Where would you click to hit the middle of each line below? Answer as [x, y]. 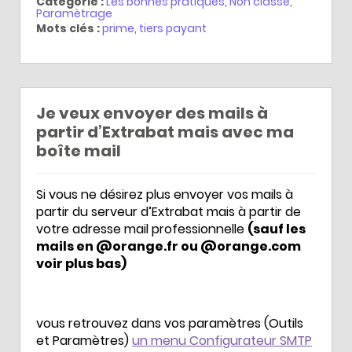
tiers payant [173, 28]
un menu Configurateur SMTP [222, 340]
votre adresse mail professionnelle [142, 229]
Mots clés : [68, 28]
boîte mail [79, 150]
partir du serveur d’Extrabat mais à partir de [169, 211]
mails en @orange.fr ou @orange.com [169, 246]
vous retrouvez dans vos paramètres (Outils [170, 323]
